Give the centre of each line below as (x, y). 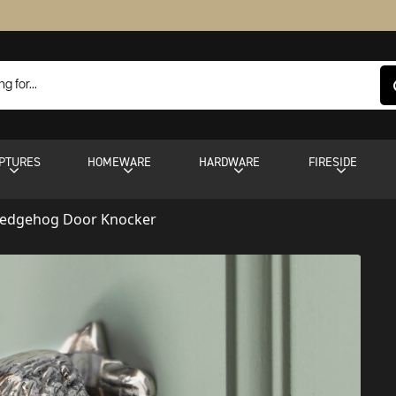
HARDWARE (230, 162)
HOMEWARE (120, 162)
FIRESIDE (332, 162)
